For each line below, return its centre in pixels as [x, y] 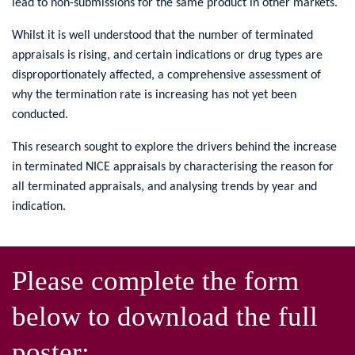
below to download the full [165, 316]
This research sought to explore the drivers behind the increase [174, 148]
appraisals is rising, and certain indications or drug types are [167, 56]
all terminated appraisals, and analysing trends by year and [164, 187]
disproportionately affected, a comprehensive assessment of [166, 76]
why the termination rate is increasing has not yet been [154, 95]
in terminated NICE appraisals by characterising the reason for [173, 168]
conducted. [40, 115]
